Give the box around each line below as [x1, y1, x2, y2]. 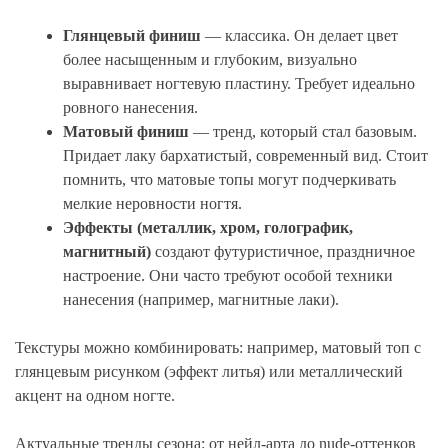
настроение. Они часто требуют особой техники [63, 267, 393, 285]
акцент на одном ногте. [15, 387, 175, 405]
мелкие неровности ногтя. [63, 195, 242, 213]
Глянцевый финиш [63, 27, 201, 45]
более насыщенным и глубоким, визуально [63, 51, 357, 69]
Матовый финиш [63, 123, 189, 141]
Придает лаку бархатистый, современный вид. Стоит [63, 147, 428, 165]
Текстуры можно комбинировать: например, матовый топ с [15, 339, 421, 357]
